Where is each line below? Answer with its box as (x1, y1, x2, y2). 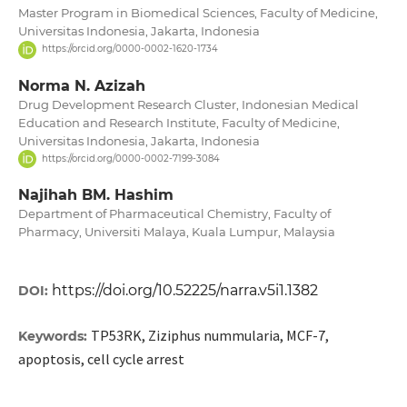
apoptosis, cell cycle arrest (17, 349, 184, 368)
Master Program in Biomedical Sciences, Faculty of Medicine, (17, 5, 378, 21)
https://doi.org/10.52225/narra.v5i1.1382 (51, 281, 318, 299)
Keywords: (17, 327, 91, 344)
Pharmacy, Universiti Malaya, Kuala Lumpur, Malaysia (17, 223, 335, 239)
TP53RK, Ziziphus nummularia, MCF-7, (90, 325, 329, 344)
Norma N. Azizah (17, 76, 145, 94)
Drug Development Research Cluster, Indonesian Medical (17, 96, 359, 112)
